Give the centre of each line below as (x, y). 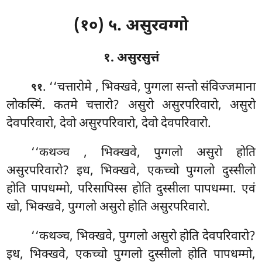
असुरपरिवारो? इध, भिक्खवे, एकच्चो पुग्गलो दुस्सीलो (131, 171)
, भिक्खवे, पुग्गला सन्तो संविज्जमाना (175, 87)
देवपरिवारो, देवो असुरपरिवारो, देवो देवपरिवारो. (109, 124)
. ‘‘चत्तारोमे (69, 87)
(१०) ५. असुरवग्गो (131, 26)
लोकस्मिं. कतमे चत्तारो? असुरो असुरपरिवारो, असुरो (131, 106)
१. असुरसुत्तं (131, 58)
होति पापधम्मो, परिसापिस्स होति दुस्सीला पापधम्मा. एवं (131, 189)
